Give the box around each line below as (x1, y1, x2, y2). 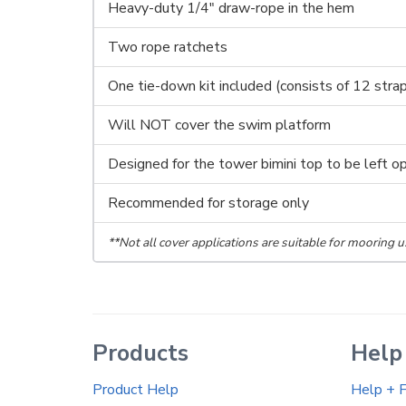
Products (92, 338, 188, 369)
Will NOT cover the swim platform (108, 115, 331, 135)
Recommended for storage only (108, 193, 309, 213)
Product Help (92, 380, 179, 400)
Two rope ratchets (108, 37, 227, 57)
